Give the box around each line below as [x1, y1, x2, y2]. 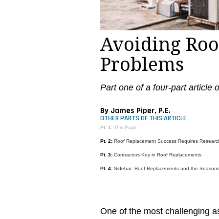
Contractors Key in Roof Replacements [113, 152, 201, 157]
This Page [112, 124, 137, 130]
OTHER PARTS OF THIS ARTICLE [100, 113, 187, 123]
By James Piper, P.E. [100, 105, 171, 116]
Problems [100, 54, 184, 75]
